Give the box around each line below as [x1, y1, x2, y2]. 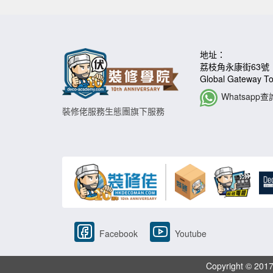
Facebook [97, 227, 138, 239]
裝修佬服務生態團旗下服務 [62, 104, 165, 117]
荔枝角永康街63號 [200, 60, 269, 73]
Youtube [172, 227, 207, 239]
